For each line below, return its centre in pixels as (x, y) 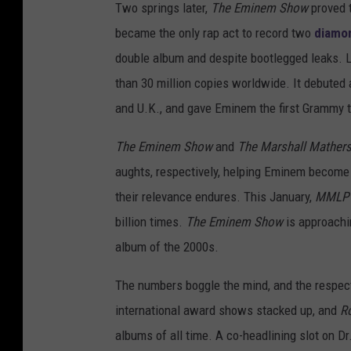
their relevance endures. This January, (215, 197)
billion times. (150, 222)
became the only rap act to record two (215, 33)
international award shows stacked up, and (228, 311)
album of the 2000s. (167, 247)
